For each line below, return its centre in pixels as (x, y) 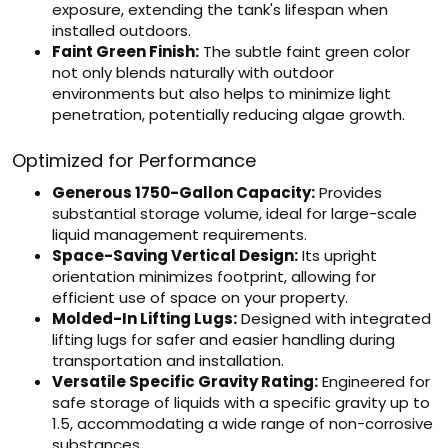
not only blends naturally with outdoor (193, 72)
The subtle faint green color (304, 51)
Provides (348, 192)
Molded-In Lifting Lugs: (144, 318)
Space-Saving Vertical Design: (175, 255)
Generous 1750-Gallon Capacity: (183, 192)
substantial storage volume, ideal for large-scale (234, 213)
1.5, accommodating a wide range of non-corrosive (242, 423)
